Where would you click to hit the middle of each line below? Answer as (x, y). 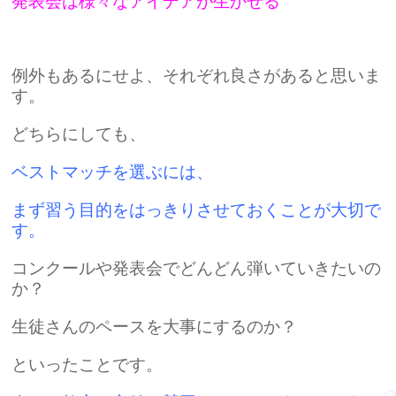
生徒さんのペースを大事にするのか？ (155, 327)
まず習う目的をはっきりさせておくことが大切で (197, 210)
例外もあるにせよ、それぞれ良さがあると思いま (197, 76)
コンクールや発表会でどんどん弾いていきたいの (197, 268)
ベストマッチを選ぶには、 (113, 172)
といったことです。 (88, 365)
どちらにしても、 (79, 134)
